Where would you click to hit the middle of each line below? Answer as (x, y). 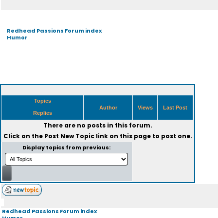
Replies (42, 113)
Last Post (175, 108)
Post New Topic (69, 136)
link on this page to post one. (143, 136)
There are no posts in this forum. (98, 125)
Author (108, 108)
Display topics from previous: (67, 147)
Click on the (24, 136)
